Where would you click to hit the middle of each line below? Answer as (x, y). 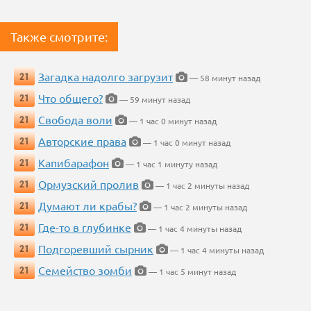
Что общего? (70, 98)
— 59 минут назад (154, 100)
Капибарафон (74, 163)
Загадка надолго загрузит (106, 77)
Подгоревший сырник (96, 249)
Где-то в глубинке (85, 227)
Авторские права (82, 141)
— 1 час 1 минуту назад (170, 164)
